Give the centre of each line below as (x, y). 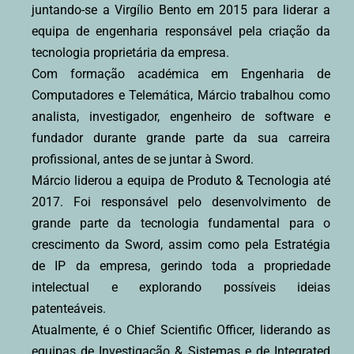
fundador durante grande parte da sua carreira (181, 138)
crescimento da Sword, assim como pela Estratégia (181, 245)
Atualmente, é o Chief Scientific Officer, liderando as (181, 330)
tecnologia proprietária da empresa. (130, 53)
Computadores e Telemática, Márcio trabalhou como (181, 96)
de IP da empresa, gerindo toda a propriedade (181, 266)
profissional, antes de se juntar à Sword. (143, 160)
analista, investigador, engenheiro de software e (181, 117)
